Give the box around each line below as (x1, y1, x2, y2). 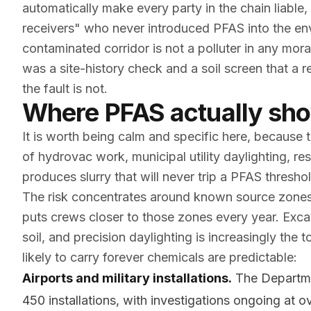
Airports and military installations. (22, 271, 232, 285)
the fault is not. (22, 81, 108, 96)
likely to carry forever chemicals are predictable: (22, 250, 297, 264)
